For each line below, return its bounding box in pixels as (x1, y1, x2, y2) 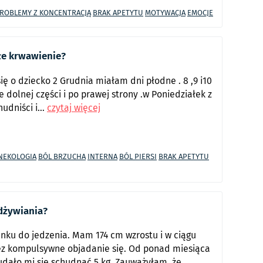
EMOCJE (187, 7, 213, 19)
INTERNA (87, 150, 117, 162)
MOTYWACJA (145, 7, 186, 19)
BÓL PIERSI (119, 150, 157, 162)
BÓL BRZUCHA (38, 150, 86, 162)
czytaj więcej (47, 100, 100, 114)
